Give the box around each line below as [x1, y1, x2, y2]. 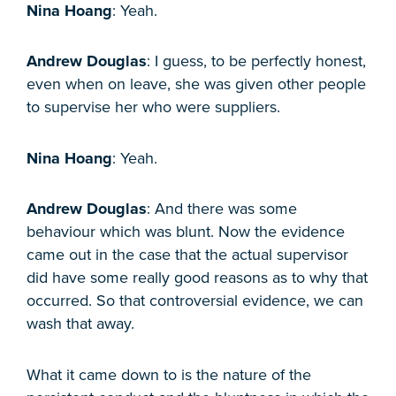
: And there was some [147, 199, 297, 219]
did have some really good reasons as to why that [27, 268, 368, 288]
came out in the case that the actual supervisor [27, 245, 348, 265]
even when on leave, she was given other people [27, 74, 366, 95]
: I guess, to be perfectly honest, [147, 51, 366, 72]
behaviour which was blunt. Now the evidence [27, 222, 345, 242]
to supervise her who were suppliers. [27, 97, 280, 118]
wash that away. [27, 314, 134, 334]
